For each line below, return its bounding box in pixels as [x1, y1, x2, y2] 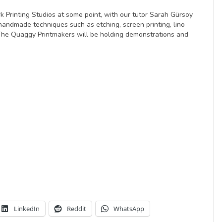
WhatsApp [113, 204, 144, 213]
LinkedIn [13, 204, 40, 213]
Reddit [66, 204, 86, 213]
